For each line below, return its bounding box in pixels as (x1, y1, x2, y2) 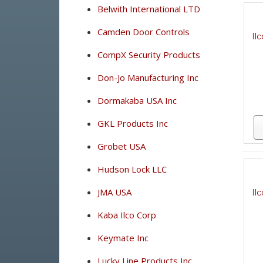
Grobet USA (97, 140, 146, 152)
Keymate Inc (97, 232, 149, 244)
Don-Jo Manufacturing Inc (97, 72, 198, 83)
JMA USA (97, 186, 131, 198)
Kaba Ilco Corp (97, 209, 156, 221)
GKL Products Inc (97, 117, 168, 129)
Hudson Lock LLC (97, 163, 167, 175)
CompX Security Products (97, 49, 200, 60)
